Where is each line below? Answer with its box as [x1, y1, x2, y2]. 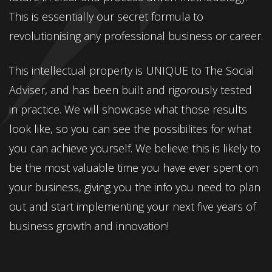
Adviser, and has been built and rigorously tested [9, 82, 252, 97]
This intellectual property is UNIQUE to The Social [9, 63, 254, 78]
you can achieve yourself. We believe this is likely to [9, 140, 260, 155]
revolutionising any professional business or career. [9, 28, 263, 43]
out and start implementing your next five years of [9, 199, 256, 214]
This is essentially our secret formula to [9, 8, 203, 24]
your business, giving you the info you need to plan [9, 179, 260, 194]
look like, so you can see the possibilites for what [9, 121, 251, 136]
